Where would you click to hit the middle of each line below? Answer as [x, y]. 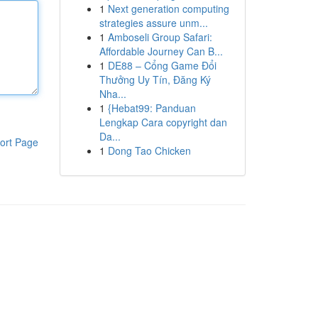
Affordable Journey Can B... [161, 51]
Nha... [113, 94]
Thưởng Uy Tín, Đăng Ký [155, 79]
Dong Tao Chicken [149, 150]
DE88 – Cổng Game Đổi [162, 65]
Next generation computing [168, 9]
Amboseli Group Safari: [160, 37]
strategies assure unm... [153, 23]
